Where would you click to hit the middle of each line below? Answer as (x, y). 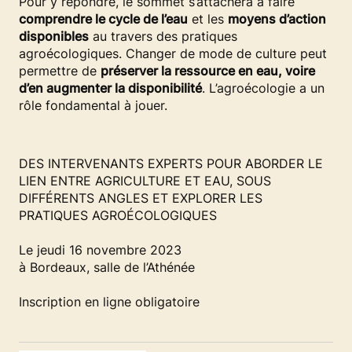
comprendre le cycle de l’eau (103, 19)
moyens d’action (277, 19)
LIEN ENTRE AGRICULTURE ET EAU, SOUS (145, 181)
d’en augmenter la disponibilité (110, 88)
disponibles (54, 36)
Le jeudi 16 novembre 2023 (100, 250)
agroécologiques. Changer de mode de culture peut (173, 53)
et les (208, 19)
